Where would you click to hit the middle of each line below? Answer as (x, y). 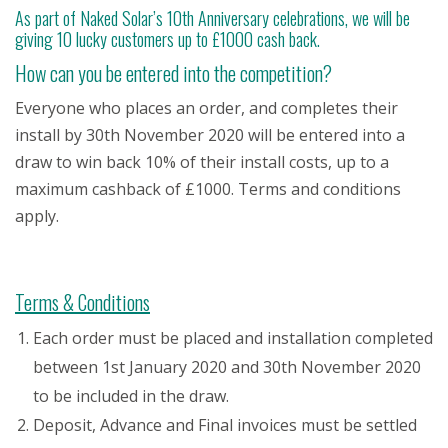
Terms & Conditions (82, 302)
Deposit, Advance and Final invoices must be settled (225, 425)
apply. (37, 216)
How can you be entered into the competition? (173, 73)
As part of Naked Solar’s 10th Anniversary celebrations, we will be (212, 18)
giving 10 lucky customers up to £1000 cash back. (167, 39)
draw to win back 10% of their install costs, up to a (202, 162)
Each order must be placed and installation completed (233, 338)
